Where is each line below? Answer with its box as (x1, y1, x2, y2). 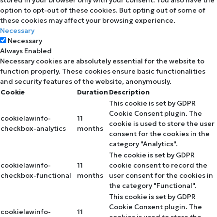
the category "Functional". (109, 181, 197, 190)
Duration (77, 87, 108, 96)
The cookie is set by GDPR (109, 150, 195, 159)
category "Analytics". (109, 139, 178, 148)
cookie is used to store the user (109, 119, 215, 128)
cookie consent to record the (109, 160, 207, 170)
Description (109, 87, 150, 96)
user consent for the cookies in (109, 170, 213, 180)
